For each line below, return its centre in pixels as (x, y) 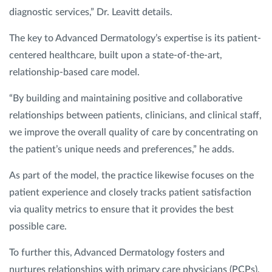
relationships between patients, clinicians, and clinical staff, (135, 115)
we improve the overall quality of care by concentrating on (134, 132)
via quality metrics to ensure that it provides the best (121, 209)
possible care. (39, 226)
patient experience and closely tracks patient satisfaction (130, 192)
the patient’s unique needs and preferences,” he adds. (123, 149)
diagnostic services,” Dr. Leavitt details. (92, 12)
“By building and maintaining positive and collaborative (126, 98)
